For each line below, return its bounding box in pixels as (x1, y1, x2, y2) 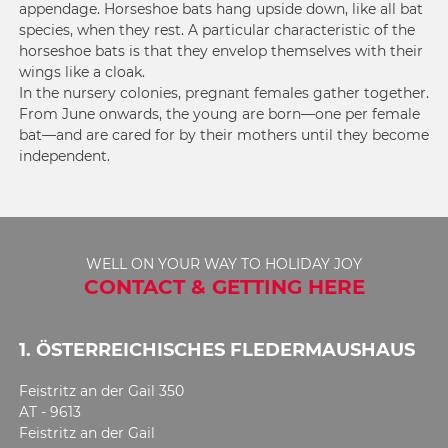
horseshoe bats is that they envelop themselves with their (19, 41, 423, 60)
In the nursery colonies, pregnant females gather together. (19, 83, 429, 102)
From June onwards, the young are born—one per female (19, 104, 420, 123)
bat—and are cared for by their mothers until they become (19, 125, 429, 144)
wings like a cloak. (19, 62, 145, 81)
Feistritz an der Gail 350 (19, 381, 184, 400)
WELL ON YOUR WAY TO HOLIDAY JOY (86, 254, 362, 273)
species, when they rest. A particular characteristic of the (19, 20, 415, 39)
